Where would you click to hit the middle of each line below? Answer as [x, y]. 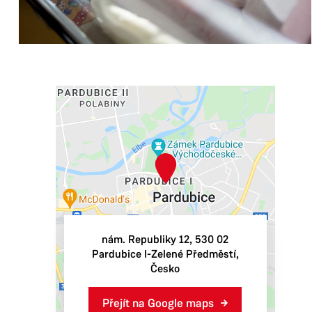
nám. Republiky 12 [146, 240]
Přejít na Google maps [158, 303]
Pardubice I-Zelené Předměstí [164, 254]
